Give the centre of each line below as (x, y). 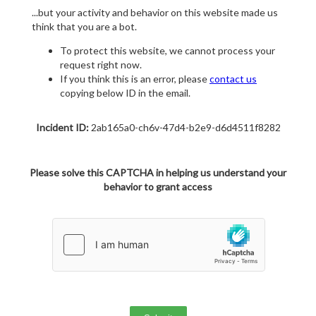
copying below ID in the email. (125, 93)
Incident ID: (62, 128)
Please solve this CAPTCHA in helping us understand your (158, 173)
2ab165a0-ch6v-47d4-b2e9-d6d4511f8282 (184, 128)
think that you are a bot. (84, 27)
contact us (233, 79)
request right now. (101, 65)
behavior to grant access (158, 187)
